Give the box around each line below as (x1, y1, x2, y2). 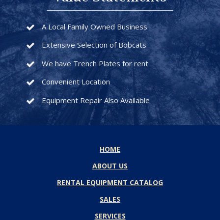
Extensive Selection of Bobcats (41, 40, 146, 50)
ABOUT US (92, 161, 128, 170)
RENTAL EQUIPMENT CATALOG (57, 177, 163, 187)
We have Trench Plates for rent (41, 58, 148, 68)
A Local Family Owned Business (41, 21, 147, 31)
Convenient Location (41, 77, 110, 87)
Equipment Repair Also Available (41, 95, 150, 105)
